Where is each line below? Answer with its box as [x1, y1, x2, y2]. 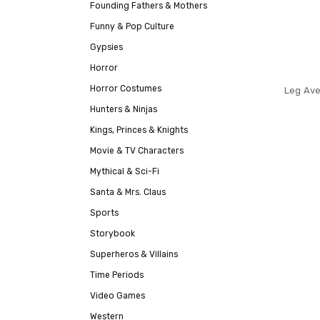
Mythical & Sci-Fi [90, 166, 159, 177]
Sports [90, 208, 119, 219]
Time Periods [90, 270, 144, 281]
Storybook [90, 229, 135, 239]
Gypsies [90, 42, 123, 53]
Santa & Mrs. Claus [90, 187, 166, 198]
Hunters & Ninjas [90, 104, 157, 115]
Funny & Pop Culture [90, 21, 174, 32]
